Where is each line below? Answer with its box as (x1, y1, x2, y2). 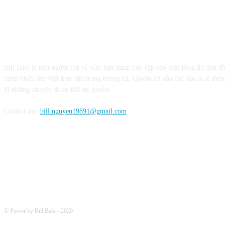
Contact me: (4, 107, 40, 115)
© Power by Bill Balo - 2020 (4, 207, 73, 214)
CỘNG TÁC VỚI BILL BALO (4, 36, 124, 47)
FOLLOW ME (4, 125, 62, 136)
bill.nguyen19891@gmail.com (40, 107, 127, 115)
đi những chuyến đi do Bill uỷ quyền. (4, 85, 111, 93)
